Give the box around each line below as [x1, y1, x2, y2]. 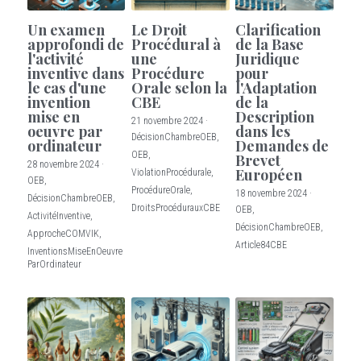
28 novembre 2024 [27, 158, 99, 170]
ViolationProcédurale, [131, 166, 214, 178]
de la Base [235, 34, 305, 54]
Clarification [235, 19, 322, 39]
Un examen [27, 19, 105, 39]
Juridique [235, 48, 301, 68]
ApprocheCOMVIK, [27, 227, 102, 239]
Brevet [235, 150, 281, 170]
